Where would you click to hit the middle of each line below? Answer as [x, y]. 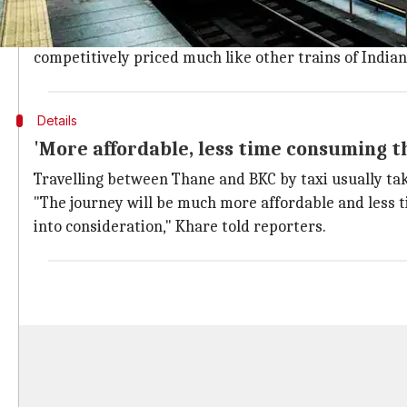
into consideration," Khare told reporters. [180, 227]
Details [57, 120]
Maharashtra [141, 34]
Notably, [64, 34]
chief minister [241, 34]
